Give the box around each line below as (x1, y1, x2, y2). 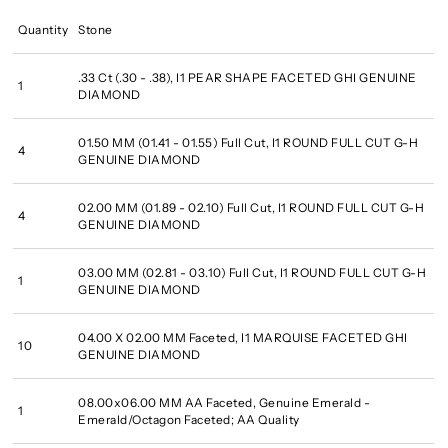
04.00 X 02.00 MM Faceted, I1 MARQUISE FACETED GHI (78, 329, 408, 345)
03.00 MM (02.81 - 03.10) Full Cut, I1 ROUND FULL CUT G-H (78, 264, 427, 280)
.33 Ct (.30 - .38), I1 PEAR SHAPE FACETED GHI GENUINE (78, 69, 417, 85)
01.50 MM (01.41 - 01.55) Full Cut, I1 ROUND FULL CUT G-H (78, 134, 419, 150)
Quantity (18, 21, 69, 37)
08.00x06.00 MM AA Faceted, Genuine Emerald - (78, 394, 371, 410)
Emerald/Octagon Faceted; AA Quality (78, 411, 300, 427)
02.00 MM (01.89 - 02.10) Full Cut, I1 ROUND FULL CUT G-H (78, 199, 425, 215)
